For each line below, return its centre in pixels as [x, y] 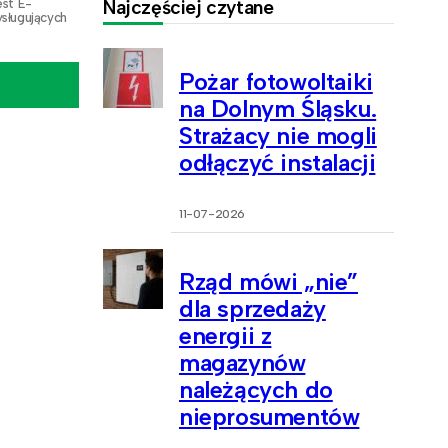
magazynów [242, 363]
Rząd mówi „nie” [268, 282]
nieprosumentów [269, 417]
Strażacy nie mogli [278, 135]
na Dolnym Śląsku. [278, 108]
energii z [225, 336]
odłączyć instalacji [277, 162]
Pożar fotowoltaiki [276, 81]
